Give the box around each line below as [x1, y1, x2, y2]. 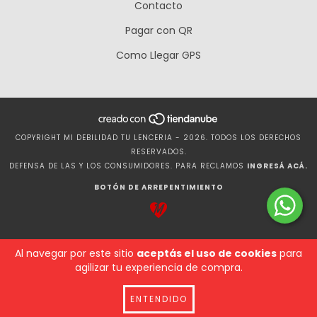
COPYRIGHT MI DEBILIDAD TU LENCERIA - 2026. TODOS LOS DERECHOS [16, 132, 301, 143]
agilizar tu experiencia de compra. [74, 260, 243, 275]
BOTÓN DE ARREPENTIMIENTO [93, 181, 224, 192]
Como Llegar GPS [116, 48, 201, 63]
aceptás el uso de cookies [137, 246, 277, 260]
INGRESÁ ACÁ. [247, 160, 308, 171]
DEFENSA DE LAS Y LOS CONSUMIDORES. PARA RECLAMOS [9, 160, 244, 171]
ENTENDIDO [129, 293, 188, 305]
